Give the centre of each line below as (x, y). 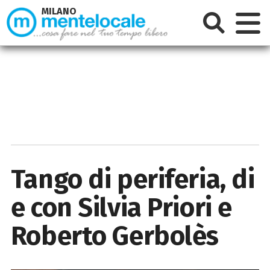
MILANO (59, 11)
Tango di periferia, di (133, 179)
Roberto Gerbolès (115, 236)
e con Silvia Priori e (121, 207)
